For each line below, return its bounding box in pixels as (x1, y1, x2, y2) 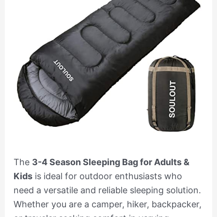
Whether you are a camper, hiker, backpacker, (13, 199, 201, 210)
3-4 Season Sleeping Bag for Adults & (31, 157, 189, 168)
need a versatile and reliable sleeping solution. (13, 185, 201, 196)
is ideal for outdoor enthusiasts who (32, 171, 182, 182)
